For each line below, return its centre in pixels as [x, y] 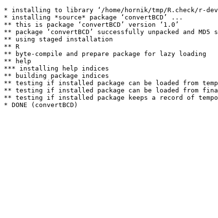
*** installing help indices [56, 68]
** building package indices [56, 76]
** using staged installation [58, 39]
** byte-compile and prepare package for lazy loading [105, 54]
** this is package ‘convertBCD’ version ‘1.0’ [91, 25]
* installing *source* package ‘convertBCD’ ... [93, 17]
